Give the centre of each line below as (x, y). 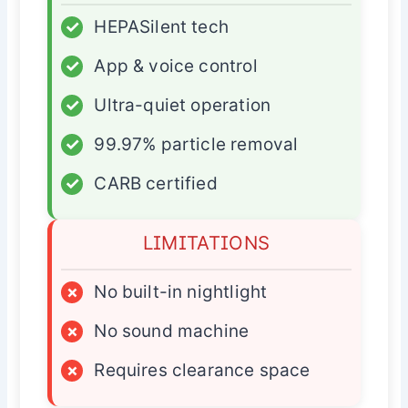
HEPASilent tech (162, 26)
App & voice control (176, 66)
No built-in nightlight (181, 291)
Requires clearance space (202, 370)
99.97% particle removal (196, 144)
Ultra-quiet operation (183, 105)
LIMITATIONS (206, 242)
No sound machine (172, 331)
